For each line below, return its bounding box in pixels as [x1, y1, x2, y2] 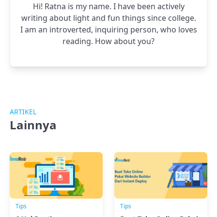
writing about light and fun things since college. [21, 13, 196, 24]
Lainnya [10, 117, 57, 133]
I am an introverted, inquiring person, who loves [20, 24, 197, 35]
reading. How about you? [62, 36, 155, 47]
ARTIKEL [10, 107, 36, 117]
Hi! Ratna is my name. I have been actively [32, 1, 185, 12]
